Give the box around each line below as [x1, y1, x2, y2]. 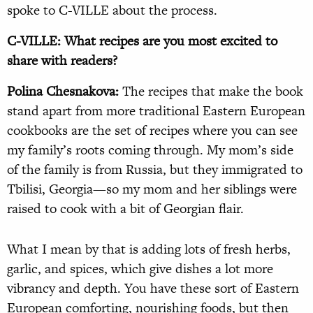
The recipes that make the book [119, 82, 303, 101]
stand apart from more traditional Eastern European [7, 101, 305, 121]
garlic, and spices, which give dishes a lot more [7, 259, 273, 279]
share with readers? [7, 51, 117, 71]
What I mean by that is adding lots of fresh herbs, [7, 240, 291, 259]
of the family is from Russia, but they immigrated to [7, 160, 303, 180]
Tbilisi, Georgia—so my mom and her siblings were [7, 180, 297, 199]
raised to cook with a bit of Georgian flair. [7, 199, 244, 219]
